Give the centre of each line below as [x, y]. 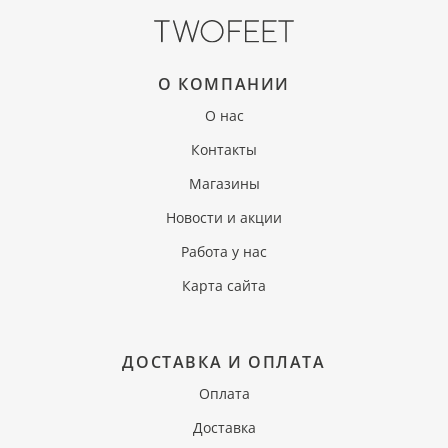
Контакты [224, 149]
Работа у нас [224, 251]
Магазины [224, 183]
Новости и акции [224, 217]
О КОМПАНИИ [224, 84]
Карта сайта [224, 285]
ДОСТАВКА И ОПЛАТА [224, 362]
